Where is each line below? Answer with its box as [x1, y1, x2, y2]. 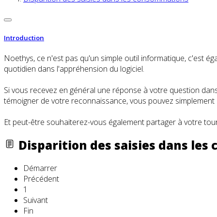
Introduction [4, 33, 44, 42]
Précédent [23, 173, 59, 184]
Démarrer [23, 162, 57, 173]
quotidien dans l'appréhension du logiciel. [4, 63, 144, 74]
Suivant [23, 194, 48, 205]
